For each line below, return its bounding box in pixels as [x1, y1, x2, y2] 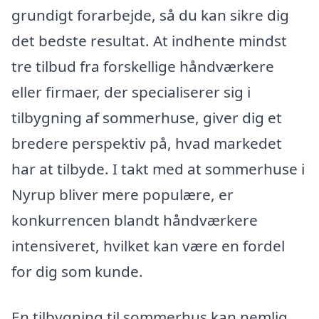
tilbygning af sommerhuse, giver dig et [11, 107, 282, 127]
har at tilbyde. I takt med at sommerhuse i [11, 158, 305, 179]
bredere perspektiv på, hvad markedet [11, 132, 282, 153]
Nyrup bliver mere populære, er [11, 184, 234, 204]
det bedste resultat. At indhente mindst [11, 30, 287, 51]
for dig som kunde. [11, 261, 143, 281]
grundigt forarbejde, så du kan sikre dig [11, 4, 289, 25]
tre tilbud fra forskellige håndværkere [11, 56, 274, 76]
